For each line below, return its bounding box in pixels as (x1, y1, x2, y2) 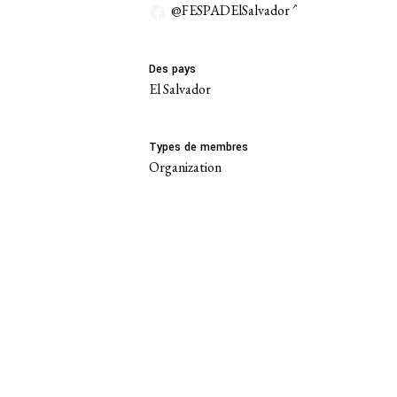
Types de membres (149, 138, 248, 155)
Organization (149, 157, 222, 176)
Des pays (149, 60, 196, 77)
